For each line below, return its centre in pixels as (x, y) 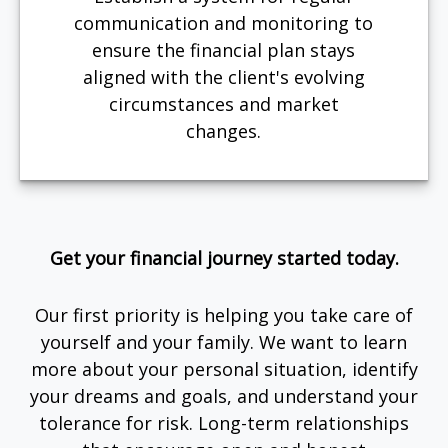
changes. (224, 130)
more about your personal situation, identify (224, 368)
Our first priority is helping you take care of (224, 314)
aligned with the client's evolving (223, 76)
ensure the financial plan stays (224, 49)
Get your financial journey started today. (224, 257)
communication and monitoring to (224, 22)
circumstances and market (223, 103)
